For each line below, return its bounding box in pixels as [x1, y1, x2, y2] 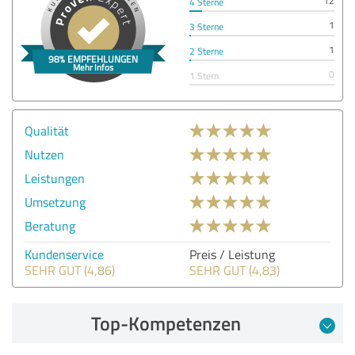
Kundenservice [25, 245, 104, 263]
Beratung [25, 216, 75, 235]
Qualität [25, 121, 69, 139]
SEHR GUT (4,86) [25, 261, 115, 279]
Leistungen [25, 169, 85, 187]
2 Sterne [189, 44, 223, 58]
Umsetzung [25, 193, 86, 211]
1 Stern [189, 68, 219, 82]
